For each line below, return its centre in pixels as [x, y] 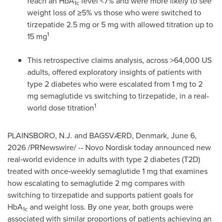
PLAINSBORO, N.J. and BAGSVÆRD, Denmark [87, 135]
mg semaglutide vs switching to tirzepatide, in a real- [118, 96]
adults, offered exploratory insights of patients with [114, 72]
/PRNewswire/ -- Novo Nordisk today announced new [118, 147]
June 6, [184, 135]
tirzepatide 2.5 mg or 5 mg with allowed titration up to [120, 24]
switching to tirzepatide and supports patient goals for [100, 195]
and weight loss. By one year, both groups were [111, 207]
